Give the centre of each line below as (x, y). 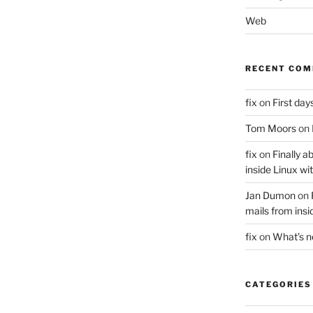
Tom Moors (270, 129)
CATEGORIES (278, 285)
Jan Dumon (270, 196)
